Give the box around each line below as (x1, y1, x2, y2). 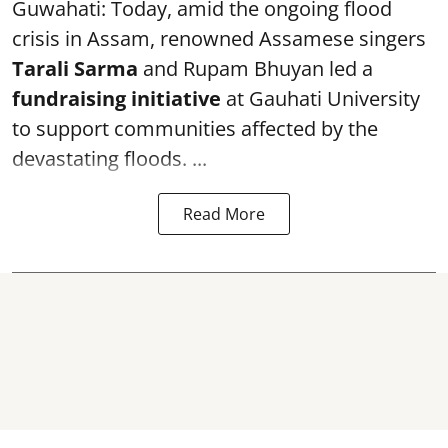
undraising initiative (20, 85, 221, 112)
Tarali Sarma (12, 55, 138, 82)
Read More (183, 203, 265, 225)
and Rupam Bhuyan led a (138, 55, 373, 82)
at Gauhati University (221, 85, 420, 112)
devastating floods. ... (12, 145, 207, 172)
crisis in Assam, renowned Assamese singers (12, 25, 426, 52)
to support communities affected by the (12, 115, 378, 142)
